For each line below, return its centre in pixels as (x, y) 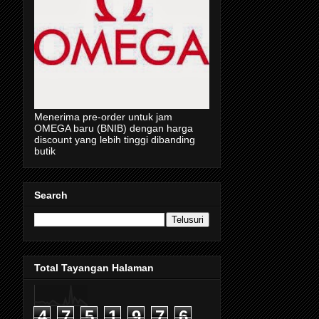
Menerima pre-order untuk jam (103, 117)
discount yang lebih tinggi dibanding (115, 140)
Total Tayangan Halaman (94, 268)
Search (51, 195)
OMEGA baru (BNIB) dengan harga (114, 129)
